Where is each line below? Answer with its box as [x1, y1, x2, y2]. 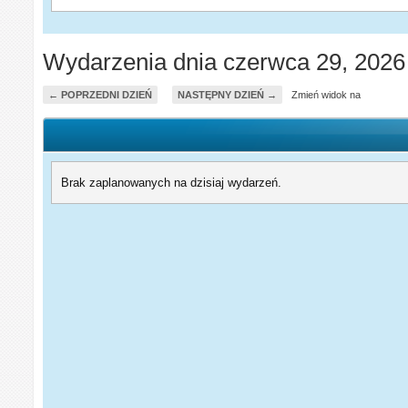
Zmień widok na [291, 88, 362, 100]
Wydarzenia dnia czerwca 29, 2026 [43, 47, 406, 76]
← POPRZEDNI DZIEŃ [48, 88, 153, 100]
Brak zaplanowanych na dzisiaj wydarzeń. [61, 175, 282, 189]
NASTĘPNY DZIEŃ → [178, 88, 278, 100]
